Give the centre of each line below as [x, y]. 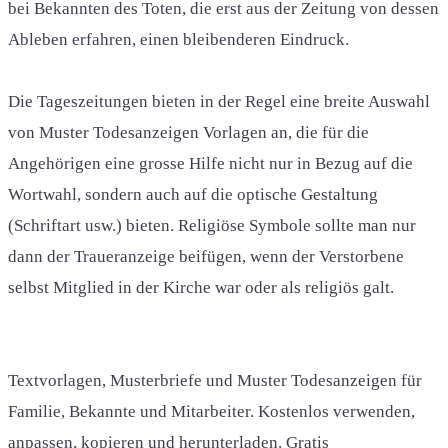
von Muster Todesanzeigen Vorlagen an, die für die [188, 132]
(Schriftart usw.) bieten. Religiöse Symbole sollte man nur [212, 225]
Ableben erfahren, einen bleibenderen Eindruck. [178, 39]
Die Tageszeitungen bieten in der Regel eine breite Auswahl [219, 101]
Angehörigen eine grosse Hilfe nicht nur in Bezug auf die [210, 163]
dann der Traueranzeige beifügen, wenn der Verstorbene [206, 256]
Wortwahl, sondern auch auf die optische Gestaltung [193, 194]
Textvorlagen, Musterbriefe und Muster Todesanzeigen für [215, 380]
